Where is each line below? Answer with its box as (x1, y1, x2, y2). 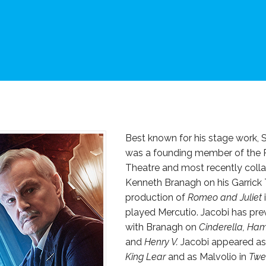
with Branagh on (125, 221, 199, 233)
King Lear (125, 251, 166, 263)
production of (125, 192, 188, 204)
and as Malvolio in (166, 251, 249, 263)
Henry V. (144, 236, 178, 248)
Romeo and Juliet (188, 192, 262, 204)
